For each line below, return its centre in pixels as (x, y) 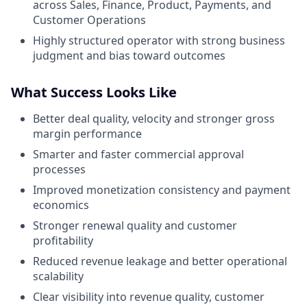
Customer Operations (89, 20)
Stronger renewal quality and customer (135, 225)
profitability (63, 241)
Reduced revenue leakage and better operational (160, 261)
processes (59, 169)
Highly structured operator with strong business (159, 40)
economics (61, 205)
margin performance (87, 134)
